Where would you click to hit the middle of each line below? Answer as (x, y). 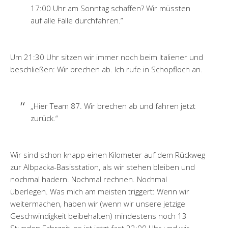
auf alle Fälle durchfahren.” (77, 21)
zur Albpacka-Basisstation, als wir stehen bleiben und (103, 167)
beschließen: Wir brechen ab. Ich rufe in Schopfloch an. (106, 69)
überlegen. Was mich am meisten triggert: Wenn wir (100, 192)
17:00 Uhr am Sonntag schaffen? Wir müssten (110, 8)
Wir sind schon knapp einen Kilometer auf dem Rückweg (108, 155)
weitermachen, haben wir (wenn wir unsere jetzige (98, 204)
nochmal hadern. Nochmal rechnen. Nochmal (89, 179)
